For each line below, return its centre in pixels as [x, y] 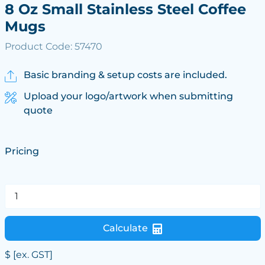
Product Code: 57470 [53, 46]
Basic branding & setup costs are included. [125, 75]
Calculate [125, 228]
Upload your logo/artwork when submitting [128, 96]
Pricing [22, 151]
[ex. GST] [31, 255]
